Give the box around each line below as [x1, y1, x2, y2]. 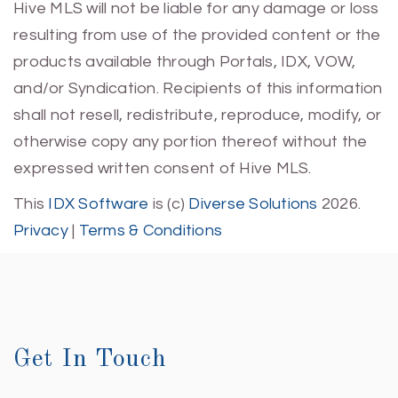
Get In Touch [13, 346, 167, 372]
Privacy [13, 222, 68, 239]
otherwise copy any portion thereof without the [13, 133, 368, 150]
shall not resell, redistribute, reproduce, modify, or [13, 107, 382, 123]
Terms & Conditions [78, 222, 222, 239]
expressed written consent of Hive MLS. [13, 160, 312, 177]
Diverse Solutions [188, 195, 318, 212]
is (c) [148, 195, 189, 212]
